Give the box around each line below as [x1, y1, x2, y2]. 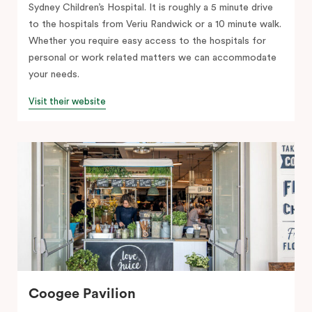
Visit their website [29, 96, 106, 106]
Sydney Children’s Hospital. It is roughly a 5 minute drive [29, 2, 273, 13]
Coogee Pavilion [29, 286, 136, 301]
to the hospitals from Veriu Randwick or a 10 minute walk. [29, 19, 281, 29]
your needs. [29, 69, 79, 79]
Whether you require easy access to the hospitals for [29, 36, 266, 46]
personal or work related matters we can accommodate [29, 52, 276, 63]
